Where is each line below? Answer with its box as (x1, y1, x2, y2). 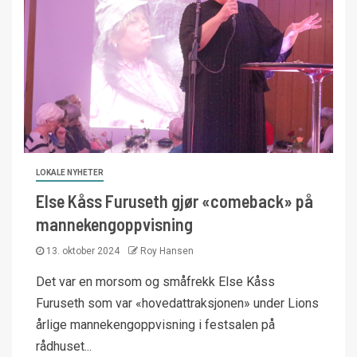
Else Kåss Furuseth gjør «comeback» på (36, 190, 313, 211)
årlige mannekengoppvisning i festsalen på (36, 317, 275, 332)
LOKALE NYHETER (36, 168, 104, 177)
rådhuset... (36, 339, 92, 354)
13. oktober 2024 (44, 245, 122, 257)
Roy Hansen (140, 245, 194, 257)
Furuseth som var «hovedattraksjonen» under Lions (36, 296, 319, 311)
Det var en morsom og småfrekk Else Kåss (36, 274, 275, 289)
